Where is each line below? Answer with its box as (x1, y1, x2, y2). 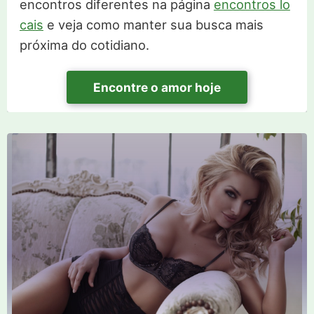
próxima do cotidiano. (19, 37, 149, 53)
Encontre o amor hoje (93, 80, 221, 95)
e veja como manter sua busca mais (43, 17, 264, 33)
